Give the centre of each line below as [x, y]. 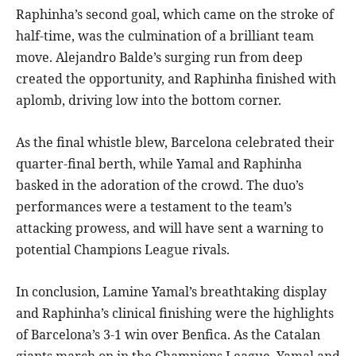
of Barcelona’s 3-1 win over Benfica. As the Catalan [168, 335]
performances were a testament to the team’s [154, 207]
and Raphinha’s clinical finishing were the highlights [175, 313]
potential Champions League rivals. [123, 250]
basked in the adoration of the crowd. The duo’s [160, 186]
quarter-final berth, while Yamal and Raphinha [159, 164]
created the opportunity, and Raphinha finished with [176, 79]
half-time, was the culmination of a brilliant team [165, 36]
